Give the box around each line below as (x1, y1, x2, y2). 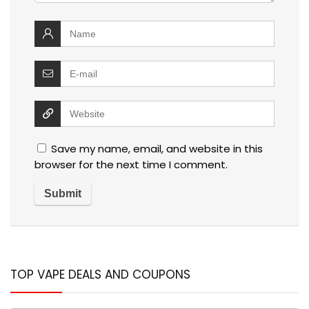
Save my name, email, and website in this (51, 141, 263, 157)
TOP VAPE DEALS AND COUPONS (10, 266, 190, 283)
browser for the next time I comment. (34, 157, 228, 172)
